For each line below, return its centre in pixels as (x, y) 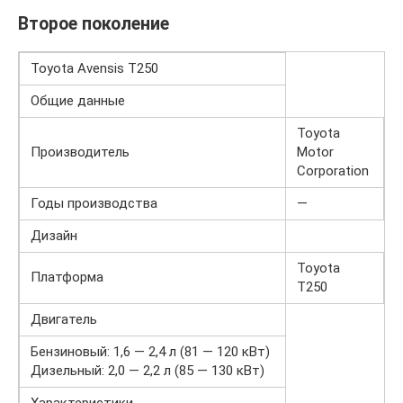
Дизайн (54, 236)
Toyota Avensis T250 (94, 68)
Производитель (80, 152)
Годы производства (94, 203)
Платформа (67, 277)
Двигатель (64, 319)
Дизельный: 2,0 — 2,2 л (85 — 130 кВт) (148, 371)
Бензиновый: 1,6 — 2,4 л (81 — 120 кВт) (150, 352)
